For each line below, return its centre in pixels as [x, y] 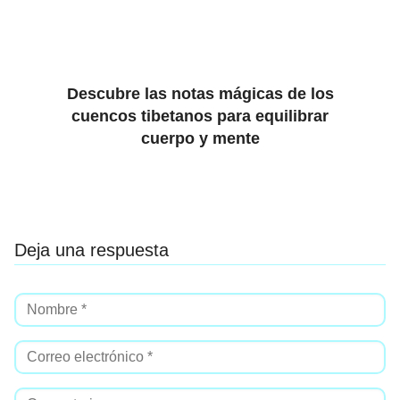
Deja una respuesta [92, 250]
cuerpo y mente [200, 138]
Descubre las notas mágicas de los [200, 94]
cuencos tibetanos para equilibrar [200, 116]
